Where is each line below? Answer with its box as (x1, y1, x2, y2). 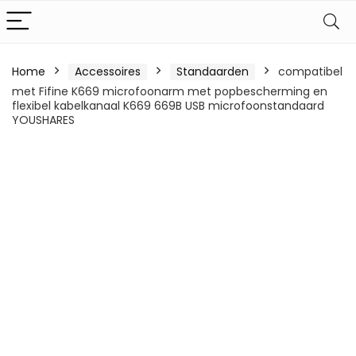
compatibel (278, 64, 342, 79)
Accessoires (75, 64, 141, 79)
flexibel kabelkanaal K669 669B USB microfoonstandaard (12, 98, 324, 114)
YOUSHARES (12, 112, 75, 128)
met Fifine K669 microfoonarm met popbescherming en (12, 83, 327, 99)
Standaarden (176, 64, 249, 79)
